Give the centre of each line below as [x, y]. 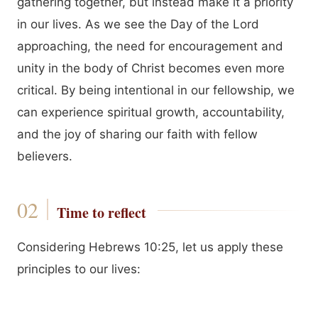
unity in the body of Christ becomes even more [151, 68]
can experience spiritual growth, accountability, [151, 112]
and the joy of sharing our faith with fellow [137, 134]
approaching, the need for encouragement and [150, 46]
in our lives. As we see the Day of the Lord [138, 24]
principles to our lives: [79, 269]
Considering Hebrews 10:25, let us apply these [150, 247]
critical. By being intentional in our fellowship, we [156, 90]
